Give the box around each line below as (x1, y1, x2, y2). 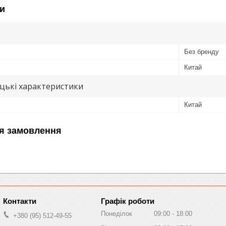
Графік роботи (101, 196, 154, 205)
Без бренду (184, 47, 219, 55)
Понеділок (101, 209, 132, 217)
